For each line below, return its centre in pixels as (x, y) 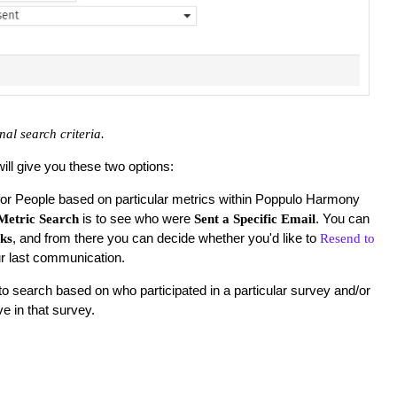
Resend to (347, 238)
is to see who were (136, 218)
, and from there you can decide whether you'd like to (166, 237)
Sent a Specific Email (254, 218)
